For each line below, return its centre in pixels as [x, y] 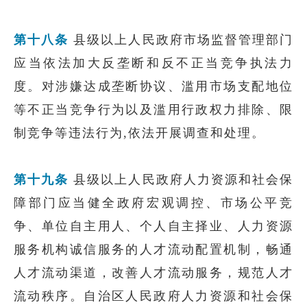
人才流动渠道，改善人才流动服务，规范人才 [153, 273]
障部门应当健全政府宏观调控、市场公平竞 [153, 203]
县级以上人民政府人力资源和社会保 [181, 180]
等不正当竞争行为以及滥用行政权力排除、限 [153, 110]
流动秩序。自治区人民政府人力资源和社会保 [153, 296]
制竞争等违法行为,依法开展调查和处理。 [139, 133]
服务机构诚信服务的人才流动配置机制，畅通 [153, 249]
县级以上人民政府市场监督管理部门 [181, 40]
